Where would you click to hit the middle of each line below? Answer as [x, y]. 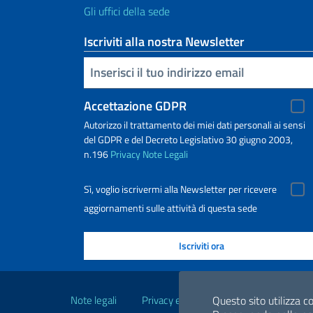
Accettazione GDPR [135, 105]
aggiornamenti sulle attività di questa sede [170, 208]
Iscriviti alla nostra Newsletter [164, 41]
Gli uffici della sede [127, 11]
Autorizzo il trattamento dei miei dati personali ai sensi [195, 124]
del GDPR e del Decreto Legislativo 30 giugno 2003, [188, 139]
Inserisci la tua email [91, 71]
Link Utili [106, 283]
